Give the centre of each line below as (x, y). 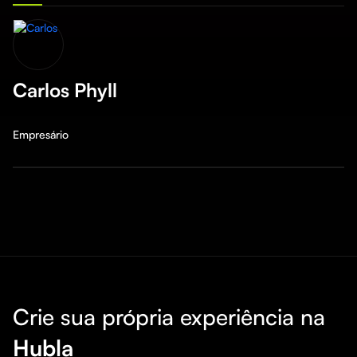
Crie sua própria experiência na (169, 317)
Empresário (41, 134)
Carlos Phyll (65, 90)
